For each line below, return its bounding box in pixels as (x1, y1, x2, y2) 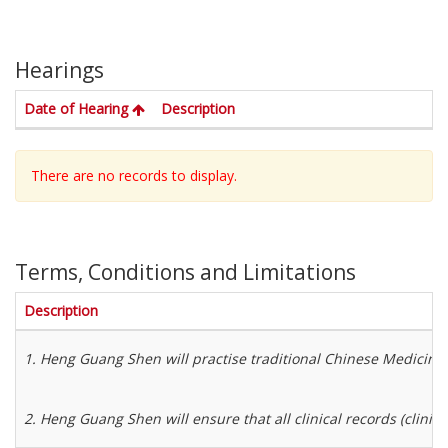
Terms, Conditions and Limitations (15, 258, 356, 287)
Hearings (15, 56, 104, 85)
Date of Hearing (24, 99, 132, 119)
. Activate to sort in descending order (144, 98, 382, 118)
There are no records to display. (31, 166, 237, 186)
